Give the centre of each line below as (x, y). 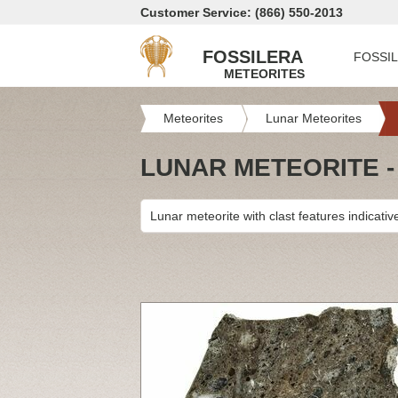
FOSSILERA (253, 57)
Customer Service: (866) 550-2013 (242, 12)
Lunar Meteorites (314, 118)
